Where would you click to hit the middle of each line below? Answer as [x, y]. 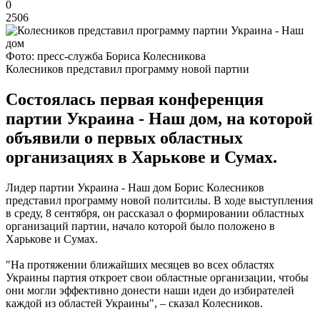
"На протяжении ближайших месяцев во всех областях [140, 264]
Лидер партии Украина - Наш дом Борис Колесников [135, 187]
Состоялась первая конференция [135, 99]
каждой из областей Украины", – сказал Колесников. [134, 303]
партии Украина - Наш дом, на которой [159, 118]
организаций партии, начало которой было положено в [140, 226]
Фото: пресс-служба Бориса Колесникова [106, 56]
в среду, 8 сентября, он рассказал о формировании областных [155, 213]
